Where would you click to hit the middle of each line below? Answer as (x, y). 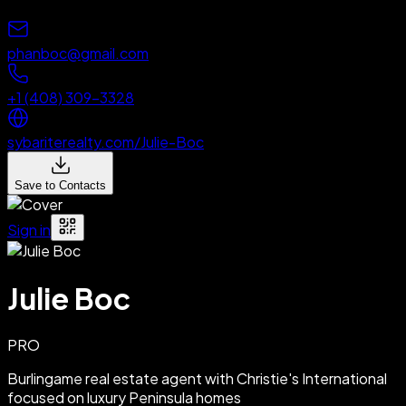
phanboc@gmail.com (78, 53)
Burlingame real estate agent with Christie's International (197, 379)
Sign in (29, 230)
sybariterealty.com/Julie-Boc (106, 142)
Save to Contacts (60, 186)
